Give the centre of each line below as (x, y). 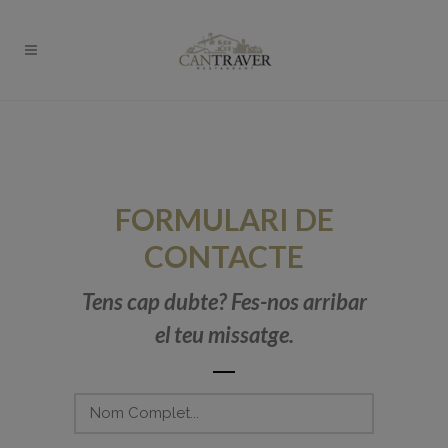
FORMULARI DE (224, 219)
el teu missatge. (224, 334)
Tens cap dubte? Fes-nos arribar (224, 301)
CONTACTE (224, 256)
